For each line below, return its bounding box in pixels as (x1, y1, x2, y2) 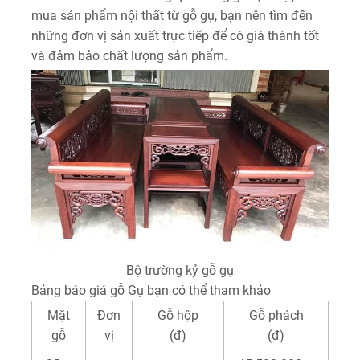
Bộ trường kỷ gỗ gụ (126, 263, 234, 279)
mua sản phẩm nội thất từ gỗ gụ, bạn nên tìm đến (31, 8, 313, 24)
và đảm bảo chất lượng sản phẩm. (31, 48, 227, 64)
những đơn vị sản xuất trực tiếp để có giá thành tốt (31, 28, 319, 44)
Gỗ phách (248, 308, 304, 324)
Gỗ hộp (157, 308, 198, 324)
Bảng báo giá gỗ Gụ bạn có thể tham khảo (31, 283, 271, 299)
